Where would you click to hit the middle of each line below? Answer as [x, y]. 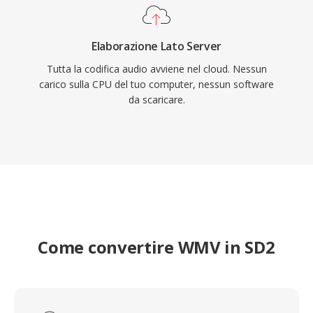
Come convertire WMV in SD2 [156, 247]
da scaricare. [156, 100]
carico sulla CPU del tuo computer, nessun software [156, 84]
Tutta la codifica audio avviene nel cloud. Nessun [156, 69]
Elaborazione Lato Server [156, 46]
